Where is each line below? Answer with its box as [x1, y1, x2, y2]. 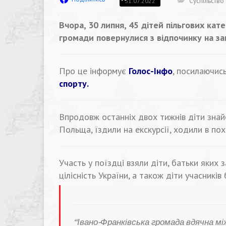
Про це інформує [59, 65, 129, 77]
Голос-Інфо [129, 65, 173, 77]
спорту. [59, 78, 89, 89]
